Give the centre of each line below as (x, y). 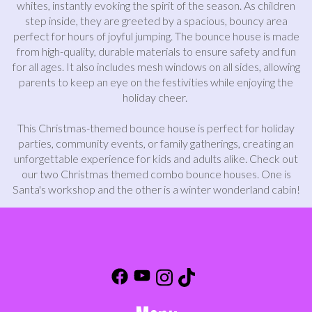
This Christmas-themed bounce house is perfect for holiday (156, 127)
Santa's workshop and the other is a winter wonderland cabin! (156, 189)
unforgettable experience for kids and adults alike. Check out (156, 158)
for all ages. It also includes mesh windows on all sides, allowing (156, 66)
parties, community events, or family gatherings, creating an (156, 143)
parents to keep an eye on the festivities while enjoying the (156, 81)
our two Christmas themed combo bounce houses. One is (156, 173)
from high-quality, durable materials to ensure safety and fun (156, 51)
